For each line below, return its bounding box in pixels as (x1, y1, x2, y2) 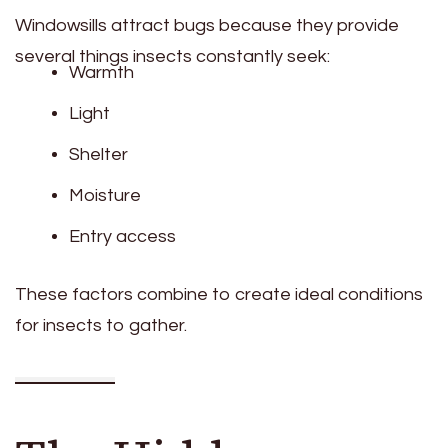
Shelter (69, 145, 128, 165)
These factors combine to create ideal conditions (15, 285, 423, 305)
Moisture (69, 186, 141, 206)
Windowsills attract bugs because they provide (15, 16, 399, 36)
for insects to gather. (15, 316, 187, 336)
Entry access (69, 227, 176, 247)
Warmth (69, 63, 134, 83)
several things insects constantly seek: (15, 47, 330, 67)
